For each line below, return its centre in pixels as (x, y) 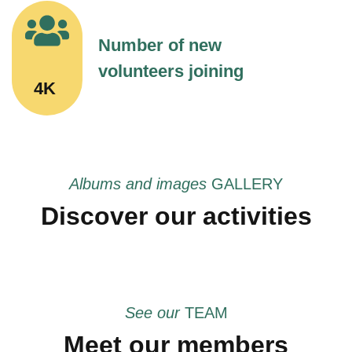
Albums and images (140, 183)
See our (154, 312)
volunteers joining (171, 71)
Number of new (160, 45)
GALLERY (247, 183)
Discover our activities (176, 216)
